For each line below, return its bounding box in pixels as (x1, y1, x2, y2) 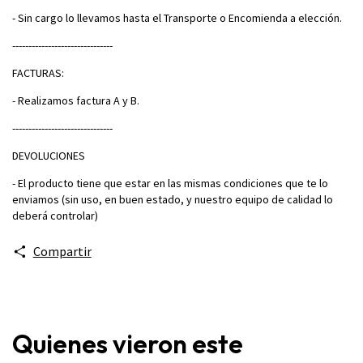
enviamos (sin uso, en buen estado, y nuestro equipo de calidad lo (12, 191, 333, 207)
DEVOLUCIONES (12, 147, 85, 163)
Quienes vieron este (12, 327, 243, 360)
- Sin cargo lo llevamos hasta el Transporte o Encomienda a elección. (12, 10, 342, 25)
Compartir (32, 242, 92, 259)
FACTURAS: (12, 65, 64, 80)
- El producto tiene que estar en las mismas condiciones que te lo (12, 175, 328, 190)
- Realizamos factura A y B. (12, 92, 139, 108)
